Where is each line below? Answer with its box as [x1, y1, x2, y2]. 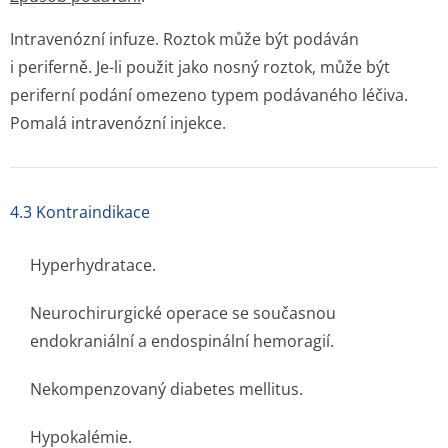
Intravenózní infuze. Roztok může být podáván [10, 28, 359, 50]
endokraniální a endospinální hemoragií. [30, 330, 334, 352]
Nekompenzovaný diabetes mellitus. [30, 378, 303, 400]
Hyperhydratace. [30, 254, 156, 276]
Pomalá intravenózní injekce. [10, 112, 226, 134]
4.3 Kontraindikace [10, 201, 150, 223]
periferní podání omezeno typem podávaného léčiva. [10, 84, 408, 106]
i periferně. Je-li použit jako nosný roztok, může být [10, 56, 390, 78]
